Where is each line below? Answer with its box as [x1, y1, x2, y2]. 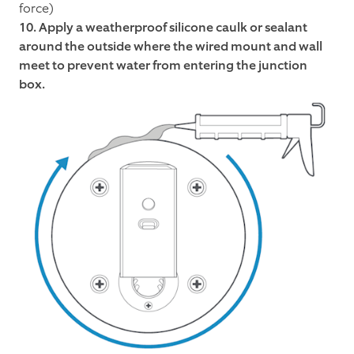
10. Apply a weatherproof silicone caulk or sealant [19, 18, 307, 36]
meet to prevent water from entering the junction [19, 56, 307, 73]
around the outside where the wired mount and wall [19, 37, 322, 55]
